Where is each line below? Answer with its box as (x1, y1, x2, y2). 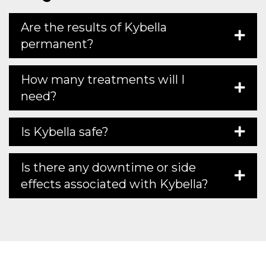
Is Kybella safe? (21, 125, 109, 140)
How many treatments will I (21, 72, 185, 87)
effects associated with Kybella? (21, 177, 208, 192)
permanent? (21, 37, 94, 52)
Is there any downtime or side (21, 160, 196, 175)
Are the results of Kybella (21, 20, 167, 35)
